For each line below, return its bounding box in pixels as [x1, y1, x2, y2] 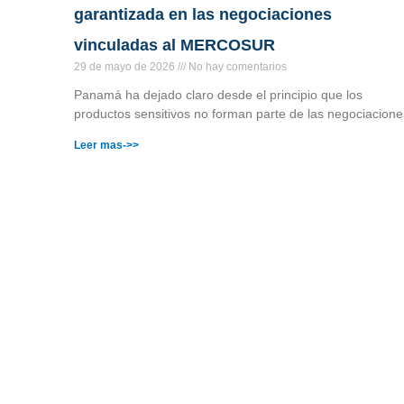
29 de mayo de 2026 [74, 60, 178, 73]
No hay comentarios [186, 60, 287, 73]
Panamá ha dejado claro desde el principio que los [74, 87, 363, 102]
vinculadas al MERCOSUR [74, 35, 275, 54]
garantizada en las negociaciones [74, 5, 332, 23]
